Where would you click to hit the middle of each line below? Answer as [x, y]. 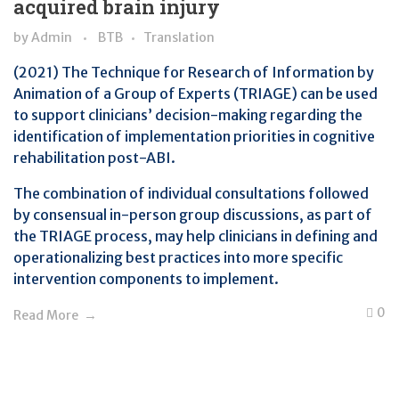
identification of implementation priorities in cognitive [194, 136]
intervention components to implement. [146, 279]
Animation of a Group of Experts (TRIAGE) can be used [195, 94]
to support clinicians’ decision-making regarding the [188, 115]
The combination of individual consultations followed [191, 193]
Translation [179, 37]
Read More [46, 315]
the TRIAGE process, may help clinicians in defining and [195, 236]
